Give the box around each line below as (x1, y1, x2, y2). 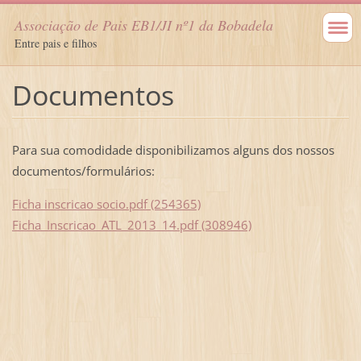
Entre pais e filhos (15, 35, 97, 51)
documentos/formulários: (11, 162, 155, 179)
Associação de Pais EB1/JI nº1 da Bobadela (15, 15, 273, 35)
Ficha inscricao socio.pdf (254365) (11, 195, 201, 212)
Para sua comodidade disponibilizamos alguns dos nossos (11, 141, 334, 158)
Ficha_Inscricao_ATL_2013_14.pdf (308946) (11, 216, 251, 233)
